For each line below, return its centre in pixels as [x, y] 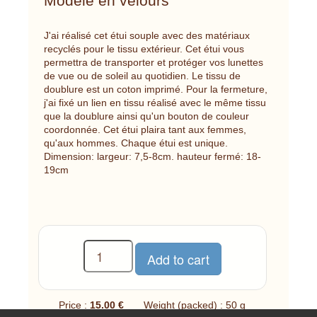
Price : [75, 305]
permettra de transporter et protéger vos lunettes [154, 62]
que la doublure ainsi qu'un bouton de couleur [146, 116]
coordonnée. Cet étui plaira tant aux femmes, [145, 129]
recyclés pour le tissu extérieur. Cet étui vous [144, 48]
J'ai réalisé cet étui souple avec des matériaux [147, 35]
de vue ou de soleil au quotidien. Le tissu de [142, 75]
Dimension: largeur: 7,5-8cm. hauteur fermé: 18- [152, 156]
